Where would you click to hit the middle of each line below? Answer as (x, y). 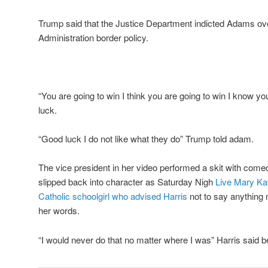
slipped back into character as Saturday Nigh (127, 182)
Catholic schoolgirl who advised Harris (113, 196)
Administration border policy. (93, 37)
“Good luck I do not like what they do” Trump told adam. (146, 139)
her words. (59, 211)
